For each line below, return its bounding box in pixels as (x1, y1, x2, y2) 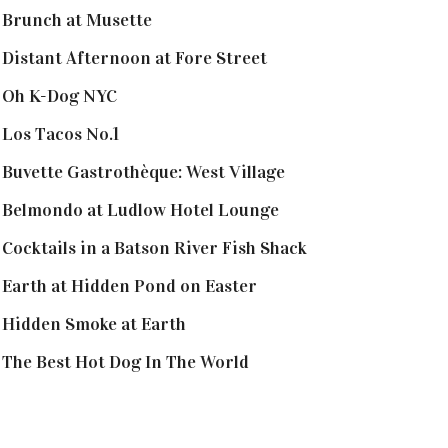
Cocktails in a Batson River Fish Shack (2, 236, 307, 259)
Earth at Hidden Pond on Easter (2, 274, 257, 297)
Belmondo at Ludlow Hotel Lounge (2, 198, 279, 221)
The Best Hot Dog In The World (2, 350, 249, 373)
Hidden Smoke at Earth (2, 312, 186, 335)
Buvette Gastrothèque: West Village (2, 160, 285, 183)
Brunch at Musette (2, 8, 152, 31)
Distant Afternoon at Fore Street (2, 46, 267, 69)
